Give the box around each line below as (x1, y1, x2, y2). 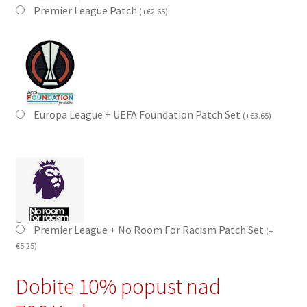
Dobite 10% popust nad (15, 273, 221, 301)
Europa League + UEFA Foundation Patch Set (33, 107, 243, 121)
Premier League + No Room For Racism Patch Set (33, 223, 266, 237)
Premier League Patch (33, 3, 139, 18)
